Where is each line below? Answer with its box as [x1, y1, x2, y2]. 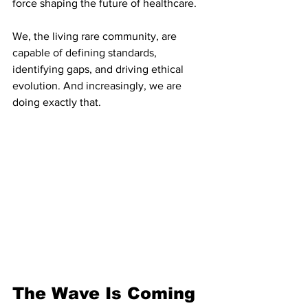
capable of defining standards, [12, 46, 159, 58]
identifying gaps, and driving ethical [12, 63, 186, 75]
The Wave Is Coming [12, 283, 195, 302]
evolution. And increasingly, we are [12, 79, 184, 91]
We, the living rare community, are [12, 30, 179, 42]
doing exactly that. [12, 96, 101, 108]
